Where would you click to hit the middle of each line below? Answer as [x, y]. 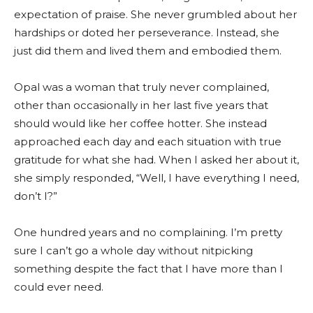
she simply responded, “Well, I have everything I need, [156, 178]
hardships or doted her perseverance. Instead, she [147, 32]
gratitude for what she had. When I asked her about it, [156, 160]
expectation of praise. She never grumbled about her [155, 14]
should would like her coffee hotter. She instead [140, 123]
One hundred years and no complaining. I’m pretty [148, 232]
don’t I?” [36, 196]
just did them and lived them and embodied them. [148, 51]
